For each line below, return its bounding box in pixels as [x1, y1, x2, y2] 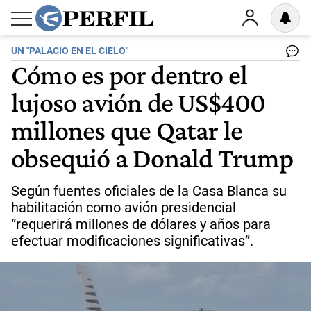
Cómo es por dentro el [11, 58, 248, 90]
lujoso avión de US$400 [11, 86, 266, 118]
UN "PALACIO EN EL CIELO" [11, 45, 128, 57]
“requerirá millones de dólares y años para [11, 216, 271, 233]
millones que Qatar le [11, 114, 243, 146]
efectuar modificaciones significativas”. [11, 233, 253, 249]
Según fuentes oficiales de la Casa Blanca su [11, 183, 287, 199]
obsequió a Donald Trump [11, 142, 294, 174]
